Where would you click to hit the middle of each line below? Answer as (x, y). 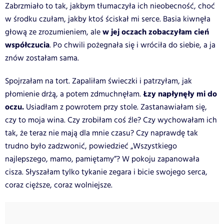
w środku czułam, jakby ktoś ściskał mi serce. (84, 19)
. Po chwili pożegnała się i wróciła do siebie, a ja (132, 45)
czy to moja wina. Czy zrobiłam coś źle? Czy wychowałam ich (111, 120)
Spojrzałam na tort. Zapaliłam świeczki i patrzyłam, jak (98, 81)
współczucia (27, 45)
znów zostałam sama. (42, 58)
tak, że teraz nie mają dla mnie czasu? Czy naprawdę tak (101, 133)
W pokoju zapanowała (161, 159)
